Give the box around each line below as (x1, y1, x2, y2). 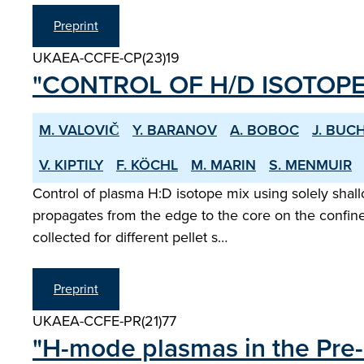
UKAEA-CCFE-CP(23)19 (32, 47, 180, 68)
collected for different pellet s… (32, 227, 227, 248)
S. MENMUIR (269, 154, 352, 175)
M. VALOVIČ (39, 119, 119, 141)
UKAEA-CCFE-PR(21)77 (32, 310, 176, 331)
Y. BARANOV (132, 119, 217, 141)
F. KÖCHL (116, 154, 178, 175)
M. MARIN (191, 154, 256, 175)
